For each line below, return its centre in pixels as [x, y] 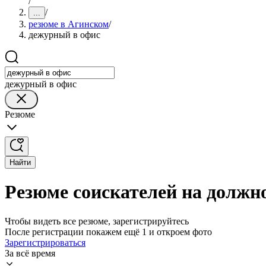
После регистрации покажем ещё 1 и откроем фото [108, 232]
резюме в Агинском [69, 24]
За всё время [30, 253]
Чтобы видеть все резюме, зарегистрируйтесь [97, 221]
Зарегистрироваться [45, 242]
